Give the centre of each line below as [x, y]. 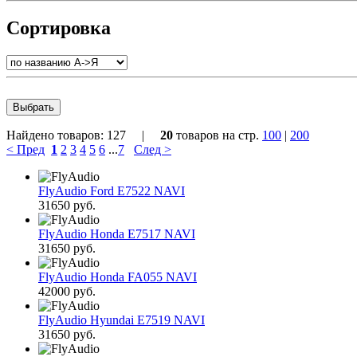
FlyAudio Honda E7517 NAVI [117, 234]
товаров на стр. [218, 135]
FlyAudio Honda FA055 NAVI [118, 277]
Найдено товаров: [57, 135]
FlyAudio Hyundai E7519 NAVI [122, 320]
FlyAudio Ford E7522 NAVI [112, 191]
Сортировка [59, 28]
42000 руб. [67, 292]
